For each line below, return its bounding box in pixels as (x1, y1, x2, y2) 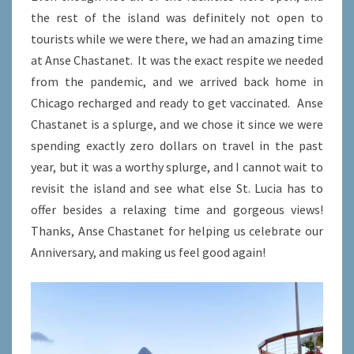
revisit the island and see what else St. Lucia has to (31, 180, 323, 197)
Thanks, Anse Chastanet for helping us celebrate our (31, 223, 323, 239)
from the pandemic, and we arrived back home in (31, 73, 323, 90)
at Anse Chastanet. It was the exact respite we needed (31, 52, 323, 69)
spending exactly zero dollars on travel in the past (31, 137, 323, 154)
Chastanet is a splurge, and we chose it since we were (31, 116, 323, 133)
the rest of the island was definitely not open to (31, 9, 323, 26)
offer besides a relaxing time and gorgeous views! (31, 201, 323, 218)
